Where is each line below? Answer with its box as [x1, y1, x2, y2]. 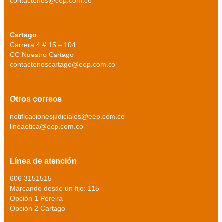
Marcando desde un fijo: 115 [10, 184, 101, 193]
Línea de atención [10, 157, 77, 166]
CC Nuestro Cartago [10, 51, 76, 59]
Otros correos [10, 95, 62, 104]
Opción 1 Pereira [10, 194, 65, 203]
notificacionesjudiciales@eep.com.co [10, 112, 125, 121]
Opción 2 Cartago [10, 204, 65, 213]
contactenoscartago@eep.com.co [10, 60, 115, 69]
